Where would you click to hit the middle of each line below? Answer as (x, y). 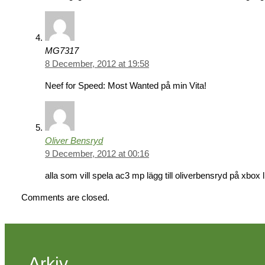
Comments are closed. (65, 198)
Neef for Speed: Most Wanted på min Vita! (126, 86)
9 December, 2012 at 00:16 (97, 154)
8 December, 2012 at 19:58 (97, 64)
